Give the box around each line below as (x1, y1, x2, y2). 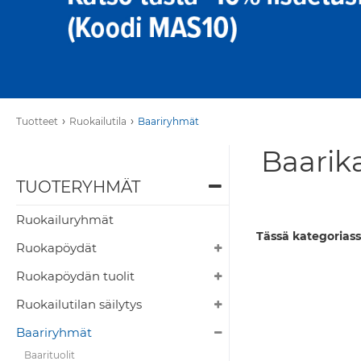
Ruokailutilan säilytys (16, 297, 142, 313)
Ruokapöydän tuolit (16, 268, 135, 284)
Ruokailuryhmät (16, 212, 114, 228)
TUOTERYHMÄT (16, 177, 140, 197)
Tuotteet (16, 115, 58, 128)
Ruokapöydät (16, 240, 97, 256)
